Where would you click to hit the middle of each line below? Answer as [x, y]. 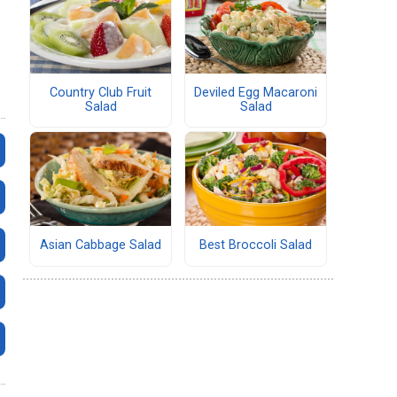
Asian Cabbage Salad [101, 245]
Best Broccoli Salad [256, 245]
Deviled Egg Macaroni [256, 93]
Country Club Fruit [101, 93]
